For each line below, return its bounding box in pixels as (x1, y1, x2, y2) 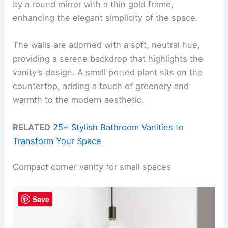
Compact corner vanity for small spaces (13, 162, 172, 173)
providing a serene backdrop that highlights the (13, 53, 204, 64)
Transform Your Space (13, 135, 102, 146)
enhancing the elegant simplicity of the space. (13, 13, 198, 23)
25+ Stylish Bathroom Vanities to (53, 122, 184, 132)
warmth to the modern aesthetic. (13, 95, 145, 105)
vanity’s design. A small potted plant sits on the (13, 67, 203, 78)
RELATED (13, 122, 51, 132)
